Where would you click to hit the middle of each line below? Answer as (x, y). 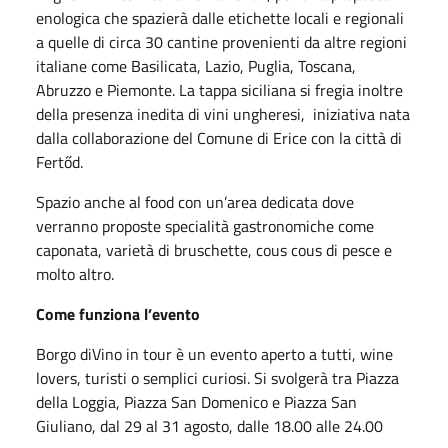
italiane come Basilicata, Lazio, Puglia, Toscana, (196, 65)
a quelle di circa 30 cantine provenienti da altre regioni (221, 41)
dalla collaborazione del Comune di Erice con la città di (219, 137)
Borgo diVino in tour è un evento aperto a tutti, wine (214, 353)
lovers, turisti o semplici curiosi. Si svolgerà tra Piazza (217, 377)
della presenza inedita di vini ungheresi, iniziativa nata (223, 113)
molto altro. (75, 273)
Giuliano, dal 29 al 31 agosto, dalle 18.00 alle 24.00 (209, 425)
